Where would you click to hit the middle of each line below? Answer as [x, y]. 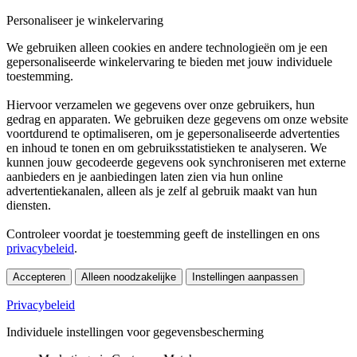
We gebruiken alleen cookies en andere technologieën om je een [167, 48]
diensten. [29, 206]
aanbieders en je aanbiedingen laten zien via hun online [145, 177]
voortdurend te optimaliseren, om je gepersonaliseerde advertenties [173, 134]
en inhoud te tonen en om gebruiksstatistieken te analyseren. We [167, 148]
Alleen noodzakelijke [129, 277]
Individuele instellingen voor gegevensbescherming [135, 332]
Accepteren [39, 277]
